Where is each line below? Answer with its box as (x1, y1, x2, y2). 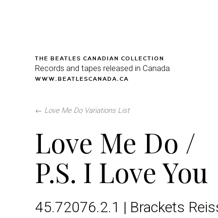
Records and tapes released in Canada (35, 63, 170, 73)
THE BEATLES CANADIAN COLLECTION (35, 55, 164, 62)
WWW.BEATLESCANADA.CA (35, 76, 129, 83)
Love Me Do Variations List (44, 106, 129, 115)
